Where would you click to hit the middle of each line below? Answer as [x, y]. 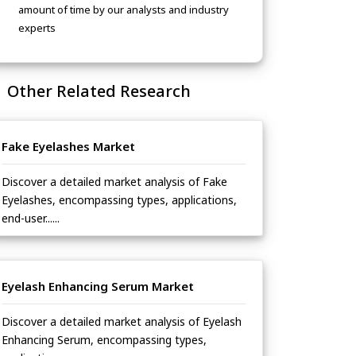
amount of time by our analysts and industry [124, 10]
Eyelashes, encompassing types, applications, [119, 200]
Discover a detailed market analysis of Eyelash [122, 322]
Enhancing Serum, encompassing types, [104, 340]
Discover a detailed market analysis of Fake [114, 182]
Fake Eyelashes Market [68, 147]
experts [37, 28]
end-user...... [31, 219]
